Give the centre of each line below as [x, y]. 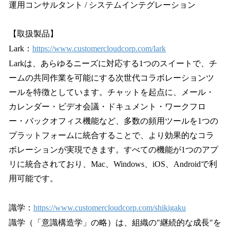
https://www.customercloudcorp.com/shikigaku [110, 207]
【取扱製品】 [33, 34]
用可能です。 [33, 179]
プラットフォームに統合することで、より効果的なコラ [111, 136]
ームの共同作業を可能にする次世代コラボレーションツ [111, 78]
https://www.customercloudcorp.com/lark [99, 49]
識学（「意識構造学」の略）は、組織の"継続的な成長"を [115, 222]
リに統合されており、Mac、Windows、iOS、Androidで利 [113, 164]
